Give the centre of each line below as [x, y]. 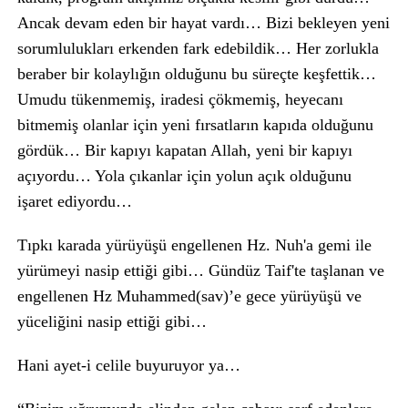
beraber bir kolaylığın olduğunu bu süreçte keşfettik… [196, 74]
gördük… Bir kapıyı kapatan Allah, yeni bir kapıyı [184, 150]
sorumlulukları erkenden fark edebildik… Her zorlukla [198, 48]
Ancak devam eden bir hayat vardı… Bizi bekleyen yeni [203, 23]
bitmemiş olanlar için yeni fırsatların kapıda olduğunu [195, 125]
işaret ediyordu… [74, 201]
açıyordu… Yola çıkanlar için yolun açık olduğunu [184, 176]
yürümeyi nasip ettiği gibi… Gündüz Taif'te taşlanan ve [200, 270]
